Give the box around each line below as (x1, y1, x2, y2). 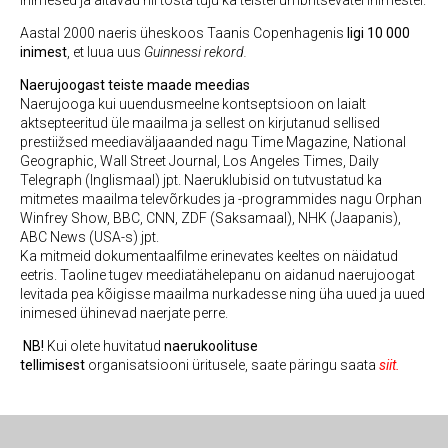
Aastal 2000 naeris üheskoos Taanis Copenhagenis (20, 25, 347, 41)
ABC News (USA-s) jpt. (20, 229, 159, 245)
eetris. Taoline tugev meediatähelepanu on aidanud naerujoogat (20, 267, 415, 283)
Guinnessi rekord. (144, 44, 247, 60)
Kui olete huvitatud (44, 338, 164, 354)
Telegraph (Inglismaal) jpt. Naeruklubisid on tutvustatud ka (20, 172, 382, 188)
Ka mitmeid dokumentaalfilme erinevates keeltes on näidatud (20, 248, 398, 264)
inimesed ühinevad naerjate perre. (20, 305, 228, 321)
